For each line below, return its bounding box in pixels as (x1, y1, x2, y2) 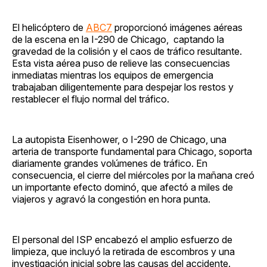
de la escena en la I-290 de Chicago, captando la (12, 33, 224, 45)
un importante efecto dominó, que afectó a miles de (12, 181, 233, 193)
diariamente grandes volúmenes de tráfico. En (12, 157, 207, 169)
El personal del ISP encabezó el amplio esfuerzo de (12, 233, 232, 246)
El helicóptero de (12, 21, 86, 33)
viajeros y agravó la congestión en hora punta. (12, 193, 210, 205)
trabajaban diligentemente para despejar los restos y (12, 80, 234, 93)
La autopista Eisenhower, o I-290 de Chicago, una (12, 133, 226, 145)
